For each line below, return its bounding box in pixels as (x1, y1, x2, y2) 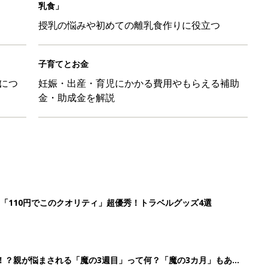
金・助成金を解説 (38, 90, 115, 104)
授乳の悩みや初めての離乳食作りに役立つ (38, 18, 220, 32)
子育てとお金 (38, 57, 89, 69)
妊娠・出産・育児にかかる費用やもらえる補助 (38, 76, 239, 90)
